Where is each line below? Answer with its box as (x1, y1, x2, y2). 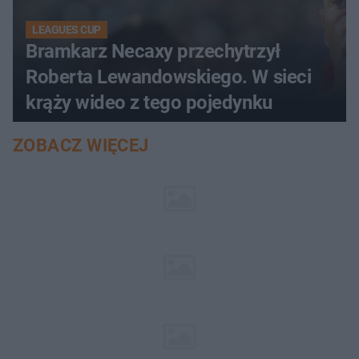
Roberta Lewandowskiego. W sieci (26, 66, 312, 89)
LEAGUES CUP (32, 23, 101, 37)
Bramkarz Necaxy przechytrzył (26, 40, 280, 63)
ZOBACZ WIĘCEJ (13, 135, 149, 156)
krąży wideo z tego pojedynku (26, 91, 272, 115)
